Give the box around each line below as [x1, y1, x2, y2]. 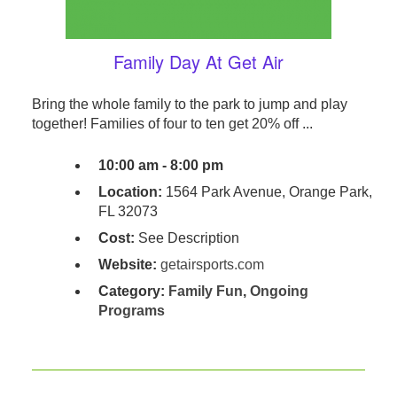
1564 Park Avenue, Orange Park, [161, 184, 372, 200]
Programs [97, 303, 165, 319]
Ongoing [249, 284, 308, 300]
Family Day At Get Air [113, 49, 284, 75]
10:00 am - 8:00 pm [97, 158, 223, 174]
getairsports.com [160, 257, 264, 273]
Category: [97, 284, 168, 300]
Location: [97, 184, 162, 200]
